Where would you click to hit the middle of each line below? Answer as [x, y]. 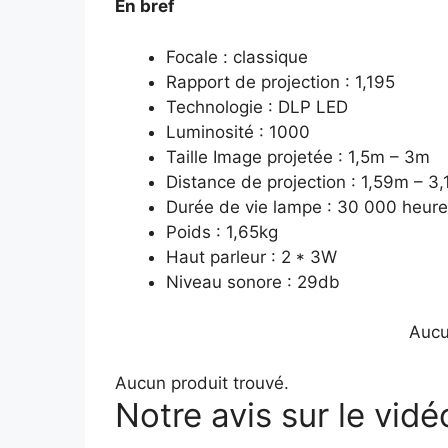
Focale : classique [236, 56]
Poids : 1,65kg [221, 231]
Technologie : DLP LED [256, 106]
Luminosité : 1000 [237, 131]
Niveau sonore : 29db [252, 281]
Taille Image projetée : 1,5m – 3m [297, 156]
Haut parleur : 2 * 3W [251, 256]
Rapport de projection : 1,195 [280, 81]
